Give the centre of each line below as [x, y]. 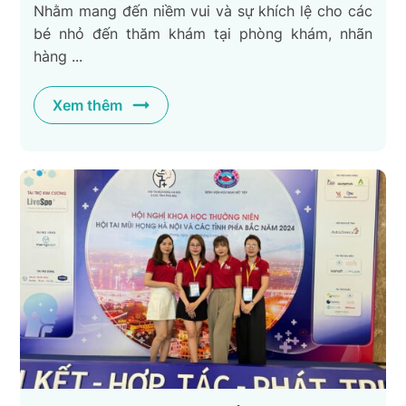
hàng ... [58, 57]
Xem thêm [88, 106]
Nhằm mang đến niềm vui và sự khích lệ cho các [203, 11]
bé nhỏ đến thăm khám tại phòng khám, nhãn [203, 34]
